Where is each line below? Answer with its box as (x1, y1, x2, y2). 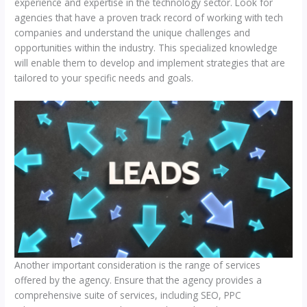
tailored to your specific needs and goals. (14, 71, 194, 85)
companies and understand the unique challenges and (14, 26, 251, 40)
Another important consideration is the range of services (14, 258, 261, 271)
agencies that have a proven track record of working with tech (14, 11, 284, 25)
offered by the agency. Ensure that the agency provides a (14, 273, 262, 286)
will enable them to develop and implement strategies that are (14, 56, 286, 70)
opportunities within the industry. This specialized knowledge (14, 41, 278, 55)
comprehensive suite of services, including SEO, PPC (14, 288, 242, 302)
